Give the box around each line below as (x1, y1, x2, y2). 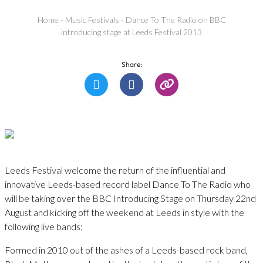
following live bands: (5, 220, 83, 232)
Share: (121, 59, 142, 69)
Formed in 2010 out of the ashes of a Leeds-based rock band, (5, 244, 248, 255)
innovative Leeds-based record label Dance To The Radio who (5, 178, 251, 190)
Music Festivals (65, 15, 119, 25)
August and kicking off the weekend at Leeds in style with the (5, 206, 244, 218)
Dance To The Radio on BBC (125, 15, 226, 25)
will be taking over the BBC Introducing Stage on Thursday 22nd (5, 192, 256, 204)
